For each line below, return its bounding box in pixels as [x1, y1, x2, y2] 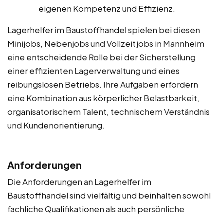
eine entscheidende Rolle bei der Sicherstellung [7, 51, 196, 62]
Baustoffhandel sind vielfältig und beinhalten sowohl [7, 189, 211, 200]
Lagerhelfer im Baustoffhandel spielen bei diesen [7, 24, 200, 35]
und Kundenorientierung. [7, 119, 105, 130]
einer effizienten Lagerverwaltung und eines [7, 65, 180, 76]
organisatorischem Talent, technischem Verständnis [7, 106, 210, 117]
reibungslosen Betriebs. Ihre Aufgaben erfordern [7, 78, 198, 90]
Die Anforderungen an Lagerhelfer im [7, 176, 151, 187]
